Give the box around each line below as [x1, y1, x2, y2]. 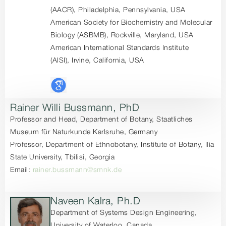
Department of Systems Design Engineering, [50, 210, 197, 216]
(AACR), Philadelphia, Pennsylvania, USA [50, 7, 186, 14]
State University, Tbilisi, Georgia [10, 154, 115, 161]
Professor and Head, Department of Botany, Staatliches [10, 117, 193, 123]
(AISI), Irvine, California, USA [50, 58, 144, 64]
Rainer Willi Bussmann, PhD [10, 104, 139, 113]
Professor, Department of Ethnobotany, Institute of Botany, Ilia [10, 142, 214, 148]
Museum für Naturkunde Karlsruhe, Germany [10, 129, 157, 136]
